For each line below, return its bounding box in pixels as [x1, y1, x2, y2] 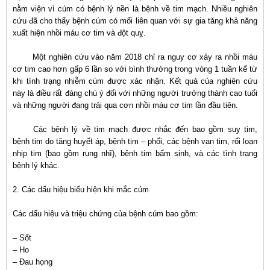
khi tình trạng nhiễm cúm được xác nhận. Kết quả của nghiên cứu [13, 77, 257, 86]
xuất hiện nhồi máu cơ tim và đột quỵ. [13, 28, 146, 37]
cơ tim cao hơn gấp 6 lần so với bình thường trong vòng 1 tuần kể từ [13, 64, 257, 74]
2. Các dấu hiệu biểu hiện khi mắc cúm [13, 185, 149, 194]
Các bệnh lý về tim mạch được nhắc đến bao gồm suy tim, [33, 125, 258, 134]
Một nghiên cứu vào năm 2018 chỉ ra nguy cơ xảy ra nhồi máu [32, 52, 258, 61]
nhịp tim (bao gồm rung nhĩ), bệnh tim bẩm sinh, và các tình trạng [13, 149, 257, 158]
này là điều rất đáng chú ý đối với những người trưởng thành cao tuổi [13, 89, 257, 98]
